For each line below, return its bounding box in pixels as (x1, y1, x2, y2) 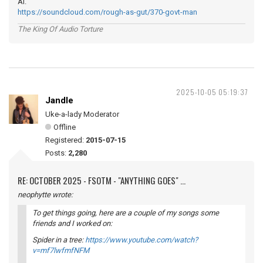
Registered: (45, 136, 86, 144)
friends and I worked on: (32, 219, 112, 228)
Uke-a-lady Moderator (45, 110, 119, 119)
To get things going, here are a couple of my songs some (32, 208, 219, 217)
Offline (53, 123, 76, 131)
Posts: (45, 149, 68, 157)
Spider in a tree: (32, 235, 85, 244)
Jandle (45, 95, 73, 106)
